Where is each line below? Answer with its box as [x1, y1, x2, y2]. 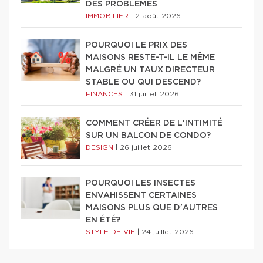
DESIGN [86, 143, 116, 151]
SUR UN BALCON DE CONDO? [86, 131, 211, 140]
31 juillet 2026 [129, 90, 179, 97]
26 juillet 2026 [120, 143, 172, 151]
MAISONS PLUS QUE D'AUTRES [86, 203, 218, 212]
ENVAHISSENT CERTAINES [86, 191, 197, 200]
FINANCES [86, 90, 125, 97]
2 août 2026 [135, 12, 181, 19]
